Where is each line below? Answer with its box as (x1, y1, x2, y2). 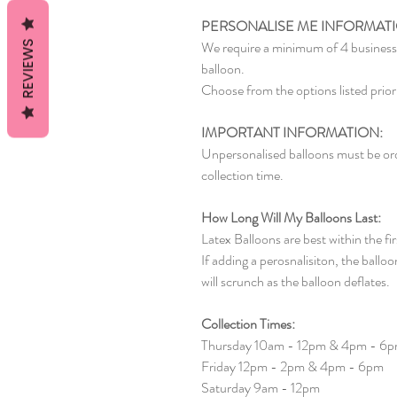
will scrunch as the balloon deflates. (201, 271, 390, 292)
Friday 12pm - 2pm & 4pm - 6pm (201, 356, 384, 377)
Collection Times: (201, 314, 295, 334)
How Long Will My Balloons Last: (201, 207, 381, 228)
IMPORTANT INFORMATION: (201, 122, 383, 143)
